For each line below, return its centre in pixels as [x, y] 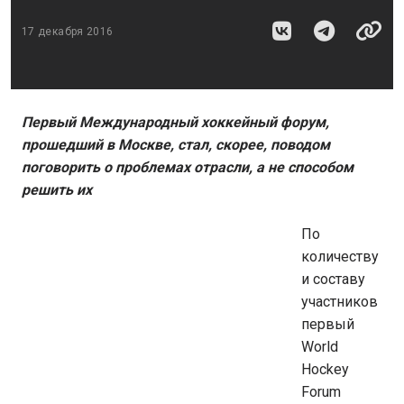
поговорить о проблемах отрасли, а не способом [188, 167]
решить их [57, 190]
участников [340, 302]
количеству [340, 257]
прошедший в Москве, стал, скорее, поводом [176, 145]
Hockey [325, 369]
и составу [333, 279]
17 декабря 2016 [68, 31]
